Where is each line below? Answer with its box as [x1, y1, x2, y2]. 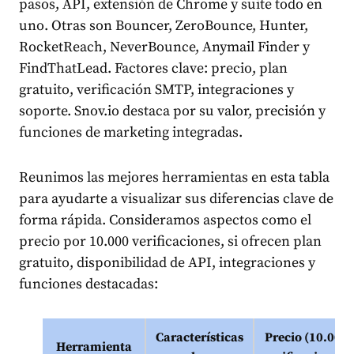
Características [156, 330, 243, 346]
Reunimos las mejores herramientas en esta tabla [19, 168, 330, 187]
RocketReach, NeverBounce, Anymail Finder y [19, 38, 310, 57]
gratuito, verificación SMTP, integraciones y [19, 81, 294, 100]
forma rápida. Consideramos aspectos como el [19, 211, 311, 230]
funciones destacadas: [19, 275, 158, 294]
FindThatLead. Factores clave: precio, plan [19, 59, 288, 78]
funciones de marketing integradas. [19, 123, 243, 142]
